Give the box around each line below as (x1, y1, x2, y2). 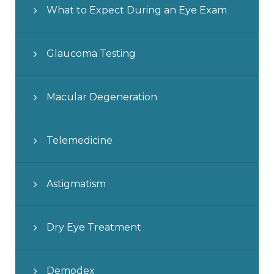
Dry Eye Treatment (46, 221, 141, 233)
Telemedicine (46, 134, 113, 146)
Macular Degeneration (46, 91, 157, 103)
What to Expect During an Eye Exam (46, 4, 227, 16)
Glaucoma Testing (46, 47, 136, 59)
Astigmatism (46, 177, 106, 190)
